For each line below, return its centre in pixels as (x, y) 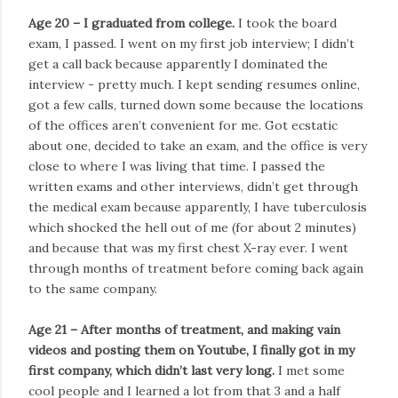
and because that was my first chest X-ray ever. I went (188, 247)
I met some (310, 370)
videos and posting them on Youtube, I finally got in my (191, 350)
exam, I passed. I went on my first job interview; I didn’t (191, 43)
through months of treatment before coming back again (196, 268)
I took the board (286, 23)
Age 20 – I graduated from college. (131, 23)
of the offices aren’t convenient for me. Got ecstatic (183, 125)
